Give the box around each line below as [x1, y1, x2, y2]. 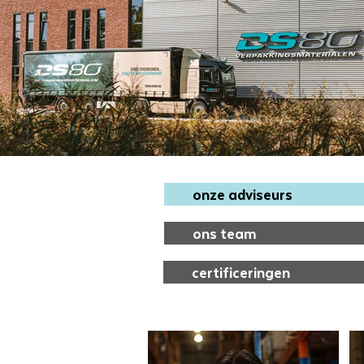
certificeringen [192, 261, 290, 284]
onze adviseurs [193, 183, 292, 206]
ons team [193, 222, 257, 245]
